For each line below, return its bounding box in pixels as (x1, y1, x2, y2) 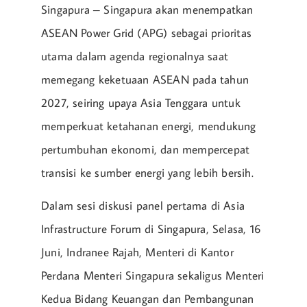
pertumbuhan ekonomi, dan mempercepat (41, 142, 250, 158)
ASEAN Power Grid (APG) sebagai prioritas (41, 25, 252, 41)
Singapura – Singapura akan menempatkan (41, 2, 254, 18)
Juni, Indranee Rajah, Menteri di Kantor (41, 245, 234, 260)
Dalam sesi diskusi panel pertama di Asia (41, 198, 245, 214)
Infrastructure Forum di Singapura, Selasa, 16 (41, 221, 261, 237)
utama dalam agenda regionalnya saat (41, 49, 228, 64)
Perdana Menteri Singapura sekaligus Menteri (41, 268, 265, 284)
